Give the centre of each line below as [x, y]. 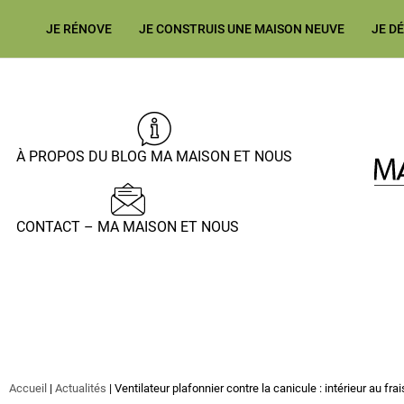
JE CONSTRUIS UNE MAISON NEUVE [241, 29]
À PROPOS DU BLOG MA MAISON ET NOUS [154, 156]
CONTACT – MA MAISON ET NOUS [128, 227]
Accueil [28, 388]
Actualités [81, 388]
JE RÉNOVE [78, 29]
